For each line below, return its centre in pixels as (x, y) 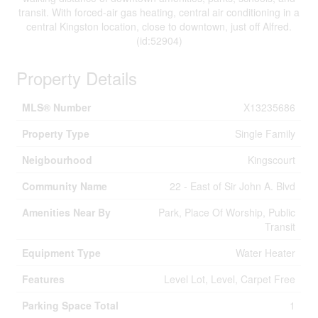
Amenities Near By (67, 212)
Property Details (77, 78)
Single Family (265, 133)
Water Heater (266, 253)
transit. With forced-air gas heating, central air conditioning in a (159, 12)
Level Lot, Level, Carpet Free (230, 279)
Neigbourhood (57, 160)
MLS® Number (57, 107)
